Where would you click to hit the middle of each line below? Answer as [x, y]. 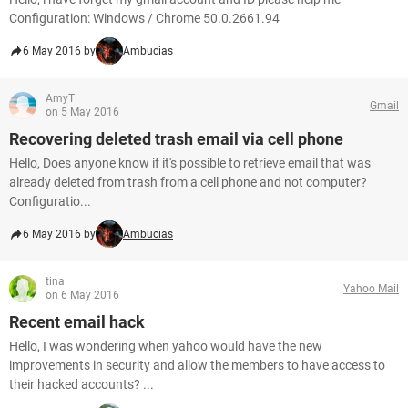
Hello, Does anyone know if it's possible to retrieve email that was [190, 163]
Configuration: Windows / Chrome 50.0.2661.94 [144, 18]
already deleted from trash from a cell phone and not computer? [188, 182]
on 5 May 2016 [82, 112]
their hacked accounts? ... [82, 384]
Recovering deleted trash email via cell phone [176, 139]
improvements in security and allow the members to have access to [197, 365]
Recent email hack [77, 322]
